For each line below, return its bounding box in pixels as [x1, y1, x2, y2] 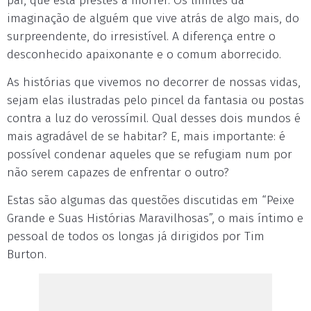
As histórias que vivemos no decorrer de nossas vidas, [7, 75, 301, 90]
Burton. [7, 247, 47, 262]
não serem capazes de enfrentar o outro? [7, 165, 229, 180]
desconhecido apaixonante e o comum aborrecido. [7, 47, 281, 62]
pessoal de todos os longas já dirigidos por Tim [7, 229, 264, 244]
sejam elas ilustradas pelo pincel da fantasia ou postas [7, 93, 304, 108]
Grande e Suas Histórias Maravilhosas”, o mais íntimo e [7, 211, 303, 226]
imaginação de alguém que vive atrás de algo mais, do [7, 11, 299, 26]
